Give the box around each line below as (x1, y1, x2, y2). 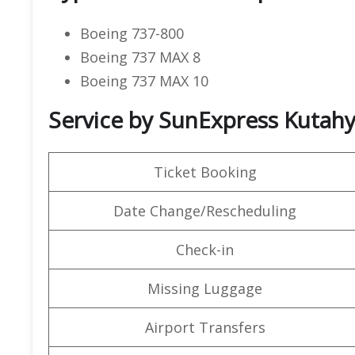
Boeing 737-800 (80, 23, 184, 43)
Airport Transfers (144, 317, 265, 337)
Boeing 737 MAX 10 (80, 71, 208, 90)
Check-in (176, 239, 234, 259)
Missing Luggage (147, 278, 262, 298)
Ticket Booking (153, 162, 257, 181)
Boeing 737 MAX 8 (80, 47, 200, 67)
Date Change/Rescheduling (113, 200, 296, 220)
